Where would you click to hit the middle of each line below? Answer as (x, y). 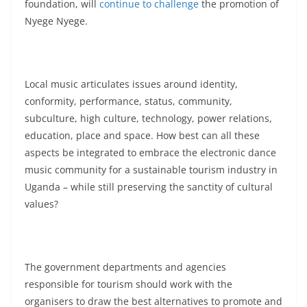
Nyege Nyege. (56, 21)
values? (41, 204)
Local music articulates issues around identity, (131, 84)
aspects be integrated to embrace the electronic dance (150, 152)
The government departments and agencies (125, 267)
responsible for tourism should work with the (128, 284)
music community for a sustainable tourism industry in (151, 170)
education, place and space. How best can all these (142, 135)
